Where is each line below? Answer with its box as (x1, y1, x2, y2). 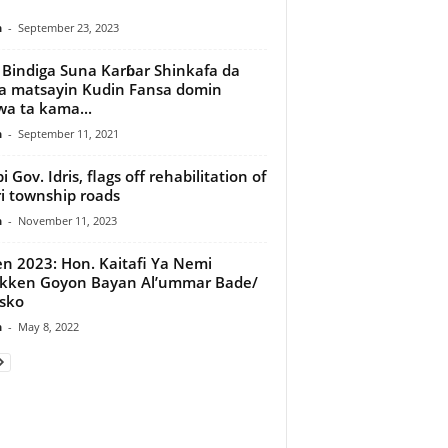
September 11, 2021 (17, 125, 119, 141)
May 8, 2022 (17, 318, 79, 334)
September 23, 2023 (17, 19, 119, 35)
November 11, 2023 (17, 212, 117, 228)
